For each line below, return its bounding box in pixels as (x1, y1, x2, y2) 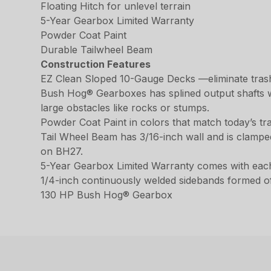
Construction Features (41, 57, 151, 70)
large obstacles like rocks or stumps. (41, 101, 210, 114)
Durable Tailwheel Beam (41, 43, 153, 56)
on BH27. (41, 145, 83, 157)
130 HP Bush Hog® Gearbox (41, 188, 173, 201)
